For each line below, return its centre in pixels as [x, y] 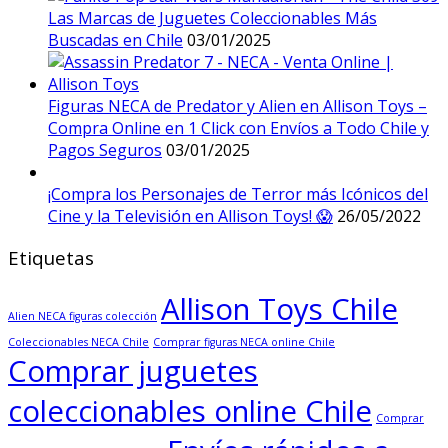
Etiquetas [51, 258]
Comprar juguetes [133, 371]
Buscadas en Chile [115, 39]
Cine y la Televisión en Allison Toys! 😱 [190, 215]
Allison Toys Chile [279, 309]
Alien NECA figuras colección [82, 316]
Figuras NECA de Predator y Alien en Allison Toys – [237, 105]
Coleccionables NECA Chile [78, 342]
